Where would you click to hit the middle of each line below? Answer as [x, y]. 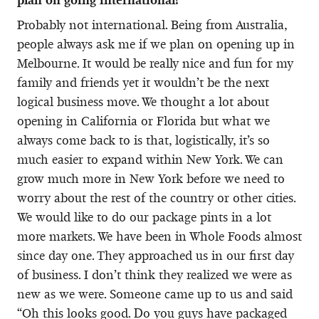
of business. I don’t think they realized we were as [155, 274]
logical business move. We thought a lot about [143, 101]
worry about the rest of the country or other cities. [157, 198]
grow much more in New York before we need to [151, 178]
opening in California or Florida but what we [143, 121]
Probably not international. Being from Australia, [152, 25]
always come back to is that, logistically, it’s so [143, 140]
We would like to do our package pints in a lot [144, 217]
